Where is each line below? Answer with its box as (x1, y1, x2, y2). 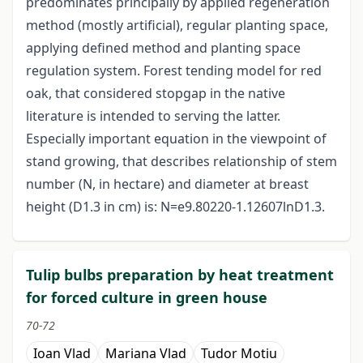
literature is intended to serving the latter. (26, 107, 280, 126)
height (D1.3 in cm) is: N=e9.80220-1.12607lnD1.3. (26, 198, 325, 216)
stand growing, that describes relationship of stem (26, 152, 337, 171)
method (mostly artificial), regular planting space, (26, 16, 328, 35)
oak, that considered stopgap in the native (26, 84, 285, 103)
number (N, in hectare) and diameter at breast (26, 175, 309, 194)
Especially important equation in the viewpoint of (26, 130, 327, 148)
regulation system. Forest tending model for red (26, 62, 322, 80)
